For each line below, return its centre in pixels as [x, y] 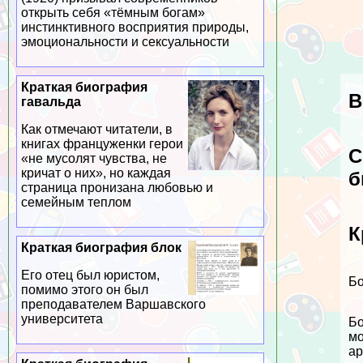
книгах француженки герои [102, 144]
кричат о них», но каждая [96, 173]
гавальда [51, 102]
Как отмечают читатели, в [96, 130]
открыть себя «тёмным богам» [113, 13]
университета [62, 319]
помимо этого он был [84, 290]
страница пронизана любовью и [117, 188]
